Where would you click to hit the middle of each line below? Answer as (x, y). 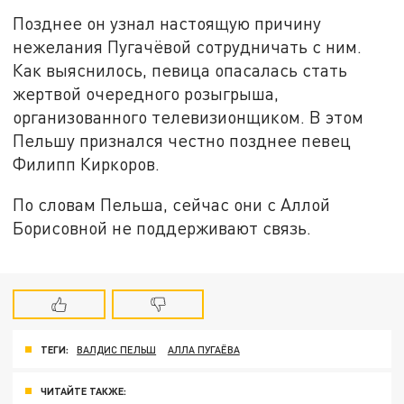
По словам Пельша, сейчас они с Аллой (172, 205)
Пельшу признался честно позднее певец (182, 140)
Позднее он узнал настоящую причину (167, 23)
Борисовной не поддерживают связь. (165, 228)
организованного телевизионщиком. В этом (188, 116)
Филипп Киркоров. (87, 163)
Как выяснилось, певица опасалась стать (180, 69)
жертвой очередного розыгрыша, (146, 93)
